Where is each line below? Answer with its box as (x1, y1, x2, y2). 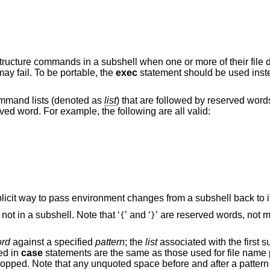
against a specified (10, 237, 95, 248)
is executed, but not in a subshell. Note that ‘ (35, 209, 120, 220)
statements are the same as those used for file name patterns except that (42, 248, 227, 259)
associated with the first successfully (157, 237, 209, 248)
